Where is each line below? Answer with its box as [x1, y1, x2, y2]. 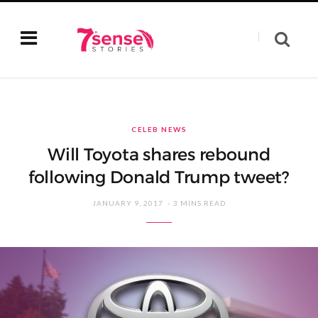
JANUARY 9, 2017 [92, 199, 163, 207]
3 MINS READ [173, 199, 226, 207]
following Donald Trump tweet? [28, 167, 290, 188]
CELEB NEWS [131, 125, 187, 133]
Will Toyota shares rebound [48, 144, 270, 165]
